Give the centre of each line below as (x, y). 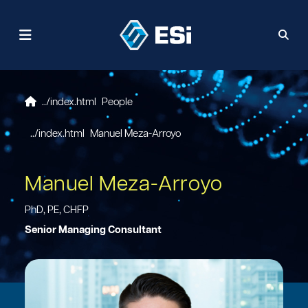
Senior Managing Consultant (93, 230)
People (117, 102)
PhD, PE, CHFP (57, 210)
